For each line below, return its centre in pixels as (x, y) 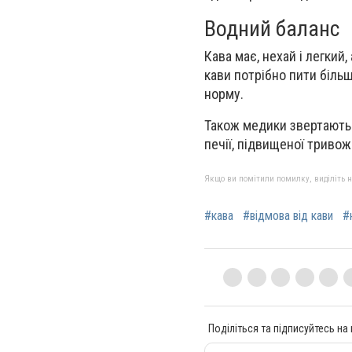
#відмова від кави (288, 216)
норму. (224, 93)
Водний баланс (272, 28)
